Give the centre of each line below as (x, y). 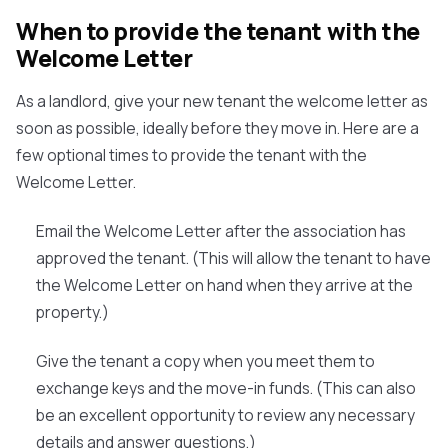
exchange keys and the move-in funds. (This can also (226, 388)
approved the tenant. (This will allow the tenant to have (233, 258)
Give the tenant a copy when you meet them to (205, 361)
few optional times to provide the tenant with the (191, 155)
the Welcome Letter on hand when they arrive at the (224, 285)
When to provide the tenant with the (218, 31)
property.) (72, 312)
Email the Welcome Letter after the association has (221, 231)
